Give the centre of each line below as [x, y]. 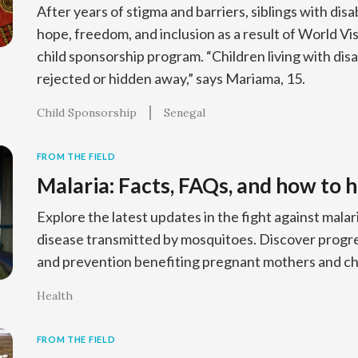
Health [54, 296]
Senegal [184, 113]
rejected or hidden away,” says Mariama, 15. [171, 78]
